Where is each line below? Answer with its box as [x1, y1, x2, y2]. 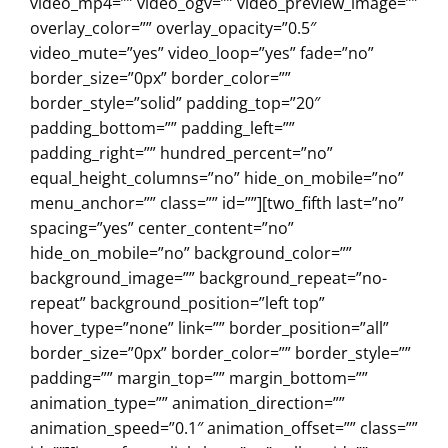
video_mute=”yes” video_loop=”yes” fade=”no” [30, 42, 374, 65]
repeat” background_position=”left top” [30, 292, 325, 315]
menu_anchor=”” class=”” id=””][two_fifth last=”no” [30, 192, 404, 215]
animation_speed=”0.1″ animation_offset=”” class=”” [30, 417, 418, 440]
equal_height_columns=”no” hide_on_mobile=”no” [30, 167, 404, 190]
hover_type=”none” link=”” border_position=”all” [30, 317, 389, 340]
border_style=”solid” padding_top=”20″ [30, 92, 320, 115]
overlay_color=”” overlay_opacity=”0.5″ [30, 17, 316, 40]
